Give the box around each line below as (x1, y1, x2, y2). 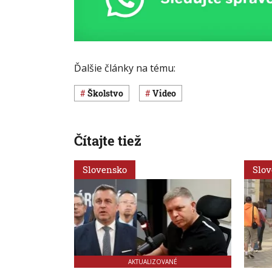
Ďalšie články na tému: (74, 61, 175, 75)
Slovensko (83, 163, 127, 175)
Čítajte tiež (74, 131, 141, 149)
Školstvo (93, 87, 123, 99)
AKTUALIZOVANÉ (128, 257, 178, 267)
